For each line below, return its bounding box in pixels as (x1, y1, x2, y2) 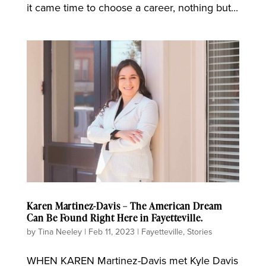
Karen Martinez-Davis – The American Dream (26, 199, 223, 213)
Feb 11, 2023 (88, 225, 135, 237)
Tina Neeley (37, 225, 82, 237)
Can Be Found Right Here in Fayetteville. (26, 211, 204, 224)
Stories (186, 225, 213, 237)
